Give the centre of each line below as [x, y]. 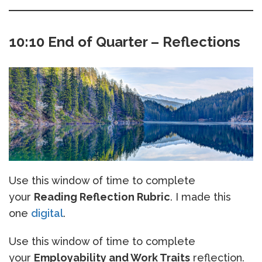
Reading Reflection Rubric [102, 197]
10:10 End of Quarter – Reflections [125, 42]
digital [47, 213]
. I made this [201, 197]
